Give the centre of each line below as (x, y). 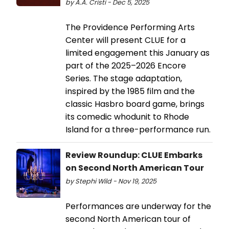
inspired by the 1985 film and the (130, 91)
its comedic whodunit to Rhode (127, 117)
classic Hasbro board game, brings (135, 104)
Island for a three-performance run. (138, 129)
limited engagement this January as (138, 53)
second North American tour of (128, 219)
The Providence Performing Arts (130, 27)
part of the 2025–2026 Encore (126, 65)
